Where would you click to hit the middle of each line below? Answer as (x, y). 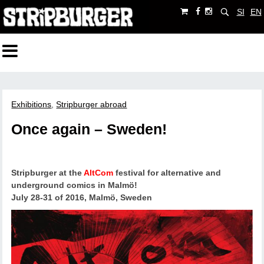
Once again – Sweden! (89, 130)
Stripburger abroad (92, 105)
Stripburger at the (48, 173)
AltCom (99, 173)
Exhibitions (32, 105)
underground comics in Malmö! (75, 185)
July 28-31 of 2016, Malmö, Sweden (82, 198)
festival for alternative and (167, 173)
